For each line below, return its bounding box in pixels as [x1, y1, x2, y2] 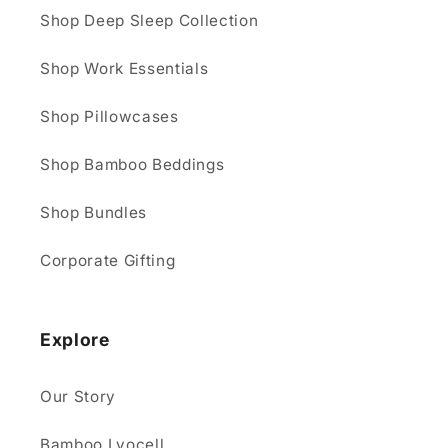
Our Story [40, 387, 116, 407]
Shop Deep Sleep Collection [40, 11, 259, 31]
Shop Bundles [40, 203, 147, 223]
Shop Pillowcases [40, 107, 179, 127]
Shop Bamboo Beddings [40, 155, 225, 175]
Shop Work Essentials [40, 59, 209, 79]
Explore [40, 329, 110, 351]
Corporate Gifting [40, 251, 176, 271]
